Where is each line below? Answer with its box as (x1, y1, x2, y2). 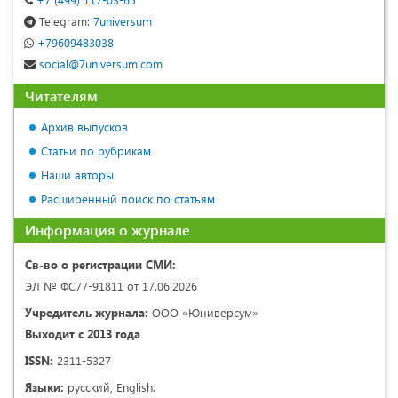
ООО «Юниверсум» (148, 305, 259, 321)
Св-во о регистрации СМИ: (25, 257, 176, 273)
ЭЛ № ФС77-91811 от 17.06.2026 (25, 278, 197, 294)
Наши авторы (41, 167, 114, 183)
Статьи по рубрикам (41, 143, 151, 159)
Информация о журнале (25, 220, 190, 240)
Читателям (25, 86, 98, 106)
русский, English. (64, 379, 155, 395)
